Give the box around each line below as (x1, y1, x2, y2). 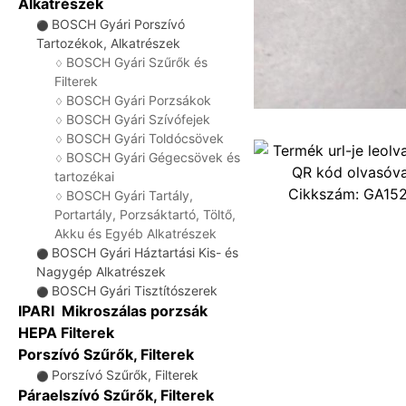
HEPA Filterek (18, 324, 114, 342)
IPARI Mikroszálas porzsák (18, 302, 208, 320)
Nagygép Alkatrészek (36, 264, 166, 279)
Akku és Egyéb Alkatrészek (54, 226, 217, 241)
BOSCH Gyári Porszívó (52, 16, 185, 32)
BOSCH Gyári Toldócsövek (66, 130, 224, 146)
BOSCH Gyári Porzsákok (66, 92, 211, 108)
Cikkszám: (287, 184, 363, 203)
